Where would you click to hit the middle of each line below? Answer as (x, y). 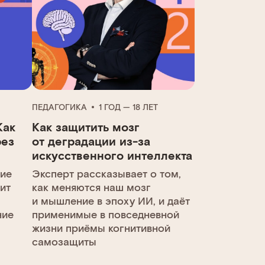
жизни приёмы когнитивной (101, 227)
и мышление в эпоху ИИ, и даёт (111, 200)
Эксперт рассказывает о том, (106, 173)
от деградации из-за (91, 140)
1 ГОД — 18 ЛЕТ (128, 106)
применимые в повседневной (105, 214)
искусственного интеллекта (112, 155)
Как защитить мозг (85, 126)
